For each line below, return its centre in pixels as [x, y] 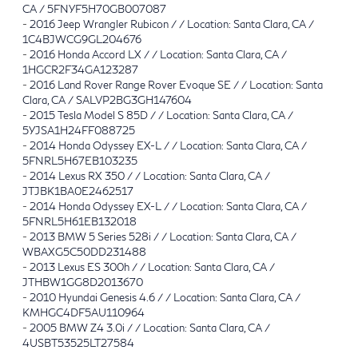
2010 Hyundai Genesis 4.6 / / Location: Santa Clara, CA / [165, 297]
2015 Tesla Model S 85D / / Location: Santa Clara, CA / [161, 115]
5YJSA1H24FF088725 [79, 130]
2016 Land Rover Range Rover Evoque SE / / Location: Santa [176, 84]
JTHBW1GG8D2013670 [83, 282]
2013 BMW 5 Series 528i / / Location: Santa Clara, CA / [163, 236]
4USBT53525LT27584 [78, 342]
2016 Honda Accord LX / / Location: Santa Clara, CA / [158, 54]
